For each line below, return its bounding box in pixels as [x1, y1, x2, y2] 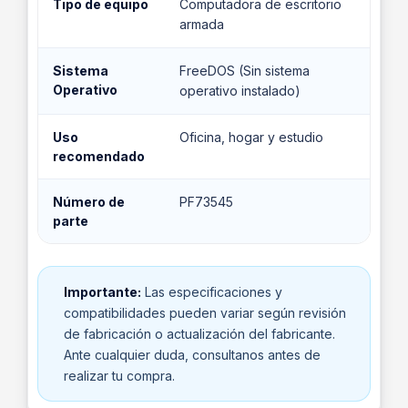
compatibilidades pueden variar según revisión [64, 305, 346, 321]
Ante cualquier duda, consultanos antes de [64, 347, 321, 362]
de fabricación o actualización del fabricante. [64, 326, 335, 342]
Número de [53, 194, 125, 209]
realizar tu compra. [64, 368, 175, 383]
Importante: [64, 284, 141, 300]
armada [179, 16, 224, 32]
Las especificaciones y [141, 284, 282, 300]
